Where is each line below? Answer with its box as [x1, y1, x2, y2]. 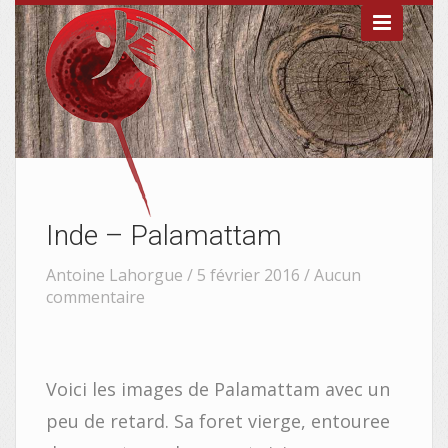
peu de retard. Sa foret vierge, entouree [46, 409, 390, 433]
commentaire [46, 286, 145, 308]
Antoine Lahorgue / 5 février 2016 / [46, 264, 314, 286]
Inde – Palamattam [46, 219, 282, 252]
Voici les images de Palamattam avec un [46, 377, 390, 401]
